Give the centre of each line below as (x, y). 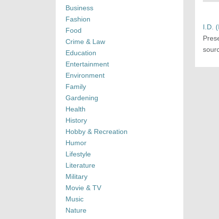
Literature (80, 165)
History (76, 120)
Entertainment (87, 64)
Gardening (82, 98)
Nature (76, 210)
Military (77, 177)
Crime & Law (85, 42)
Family (76, 87)
